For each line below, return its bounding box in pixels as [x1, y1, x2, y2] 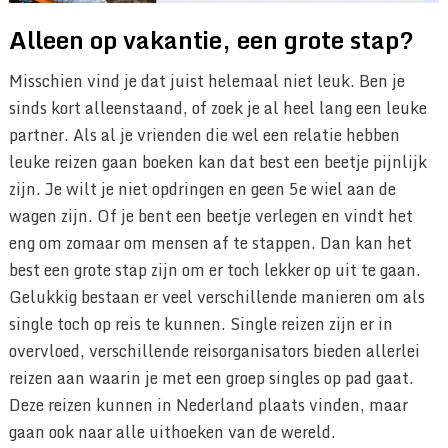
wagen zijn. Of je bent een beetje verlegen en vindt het [8, 203, 413, 230]
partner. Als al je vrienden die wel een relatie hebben [8, 122, 400, 149]
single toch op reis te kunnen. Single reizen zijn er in [8, 311, 393, 338]
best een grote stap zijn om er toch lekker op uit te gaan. [8, 257, 421, 284]
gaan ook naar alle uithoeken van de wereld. [8, 419, 336, 446]
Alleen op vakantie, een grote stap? [8, 20, 414, 60]
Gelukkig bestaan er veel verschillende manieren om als [8, 284, 425, 311]
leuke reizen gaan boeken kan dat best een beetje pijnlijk [8, 149, 427, 176]
